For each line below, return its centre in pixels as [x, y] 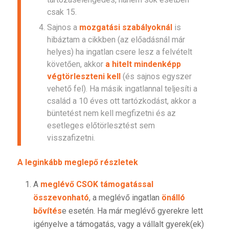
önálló [173, 198]
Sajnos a [63, 28]
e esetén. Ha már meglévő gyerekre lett [132, 211]
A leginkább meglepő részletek [77, 163]
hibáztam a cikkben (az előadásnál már [116, 40]
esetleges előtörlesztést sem [101, 126]
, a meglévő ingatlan [125, 198]
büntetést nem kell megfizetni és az [111, 113]
